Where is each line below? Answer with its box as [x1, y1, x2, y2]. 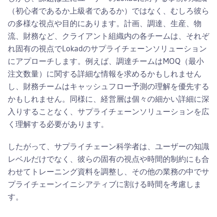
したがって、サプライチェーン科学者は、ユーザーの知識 [8, 141, 209, 151]
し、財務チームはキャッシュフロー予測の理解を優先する [8, 81, 209, 91]
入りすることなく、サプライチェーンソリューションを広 [8, 106, 209, 116]
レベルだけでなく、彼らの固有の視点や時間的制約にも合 [8, 154, 209, 164]
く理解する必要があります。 [8, 119, 108, 129]
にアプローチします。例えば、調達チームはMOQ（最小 [8, 56, 204, 66]
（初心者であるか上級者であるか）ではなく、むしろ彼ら [8, 5, 209, 15]
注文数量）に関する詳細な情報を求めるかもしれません [8, 68, 201, 78]
